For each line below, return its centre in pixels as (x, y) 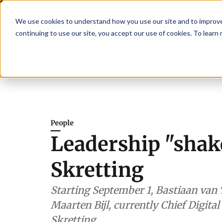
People (62, 123)
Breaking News (35, 66)
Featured (142, 46)
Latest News (80, 46)
